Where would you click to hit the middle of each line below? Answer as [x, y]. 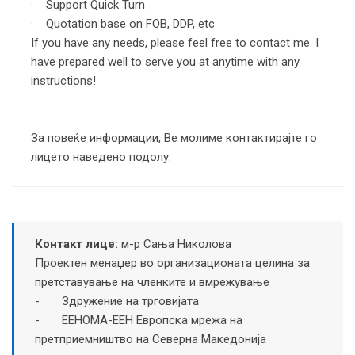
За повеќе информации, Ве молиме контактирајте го [174, 137]
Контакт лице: [78, 244]
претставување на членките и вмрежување [152, 282]
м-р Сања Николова [176, 244]
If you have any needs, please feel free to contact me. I [175, 42]
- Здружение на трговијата [116, 301]
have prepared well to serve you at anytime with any [165, 61]
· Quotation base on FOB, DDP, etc [123, 23]
